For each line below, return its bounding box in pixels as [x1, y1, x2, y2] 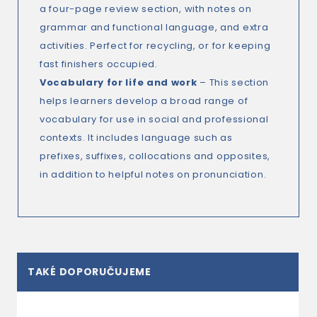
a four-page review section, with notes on [40, 2, 252, 16]
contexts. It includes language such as [40, 131, 233, 144]
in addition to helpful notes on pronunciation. [40, 168, 267, 181]
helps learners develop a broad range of [40, 94, 248, 108]
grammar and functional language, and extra [40, 21, 269, 34]
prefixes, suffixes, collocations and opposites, [40, 149, 270, 163]
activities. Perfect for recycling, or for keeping [40, 39, 271, 52]
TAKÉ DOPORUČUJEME [28, 265, 151, 279]
